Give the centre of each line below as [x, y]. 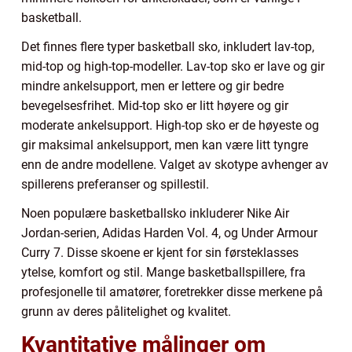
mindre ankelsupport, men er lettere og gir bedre [152, 86]
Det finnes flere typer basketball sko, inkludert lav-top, [168, 47]
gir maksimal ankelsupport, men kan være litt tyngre [165, 145]
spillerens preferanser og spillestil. [115, 185]
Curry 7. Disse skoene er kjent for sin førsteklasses [160, 253]
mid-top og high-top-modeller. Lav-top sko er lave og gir [173, 67]
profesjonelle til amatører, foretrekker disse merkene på [172, 292]
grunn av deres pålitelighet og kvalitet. [126, 312]
